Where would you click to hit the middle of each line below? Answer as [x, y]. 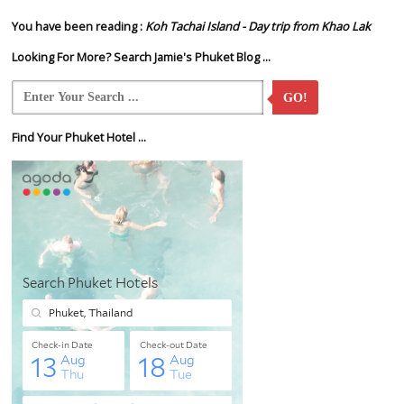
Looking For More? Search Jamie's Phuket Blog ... [141, 57]
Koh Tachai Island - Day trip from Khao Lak [257, 27]
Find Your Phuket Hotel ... [78, 138]
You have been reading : [78, 27]
